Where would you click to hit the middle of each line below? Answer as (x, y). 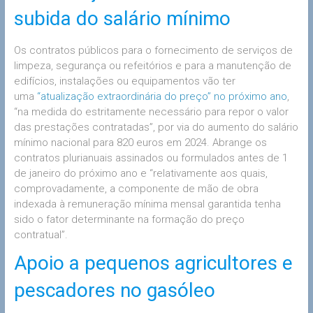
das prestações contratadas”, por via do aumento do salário (156, 127)
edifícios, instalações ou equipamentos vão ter (124, 81)
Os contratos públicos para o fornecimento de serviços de (153, 50)
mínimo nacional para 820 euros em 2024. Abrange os (140, 142)
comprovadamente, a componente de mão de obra (136, 188)
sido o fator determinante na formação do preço (129, 219)
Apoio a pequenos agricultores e (153, 263)
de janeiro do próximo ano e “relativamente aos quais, (140, 173)
